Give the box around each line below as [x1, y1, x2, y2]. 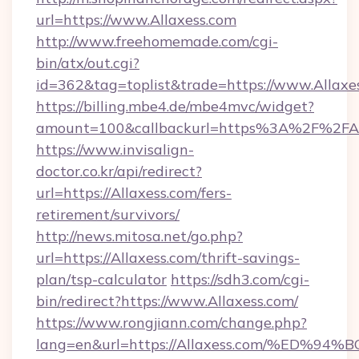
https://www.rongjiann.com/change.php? [36, 313, 307, 332]
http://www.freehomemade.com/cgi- [36, 32, 278, 50]
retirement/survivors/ [36, 205, 179, 224]
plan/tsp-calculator [36, 270, 167, 288]
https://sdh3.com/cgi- [171, 270, 309, 288]
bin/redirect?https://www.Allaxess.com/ [36, 292, 298, 310]
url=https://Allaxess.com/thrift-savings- [36, 248, 300, 267]
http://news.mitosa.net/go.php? [36, 227, 243, 245]
